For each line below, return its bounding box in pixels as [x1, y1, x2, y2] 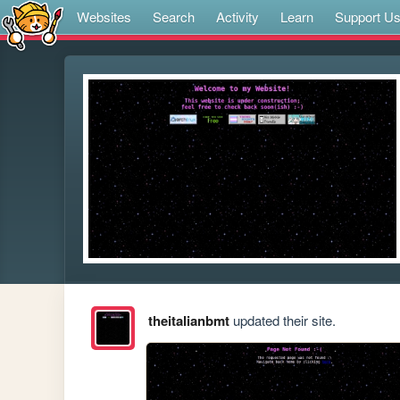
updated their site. [229, 311, 336, 330]
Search [153, 7, 195, 26]
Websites [77, 7, 131, 26]
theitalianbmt [147, 311, 229, 331]
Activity [216, 7, 259, 26]
